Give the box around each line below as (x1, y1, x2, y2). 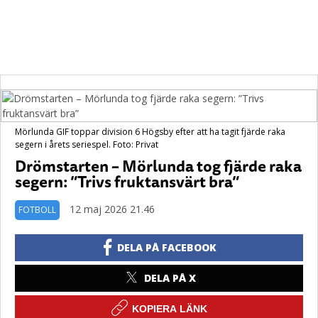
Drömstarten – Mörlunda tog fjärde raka (15, 153, 302, 178)
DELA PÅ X (143, 271, 196, 285)
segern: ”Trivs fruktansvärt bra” (15, 169, 239, 194)
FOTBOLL (18, 204, 56, 216)
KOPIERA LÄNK (132, 303, 207, 314)
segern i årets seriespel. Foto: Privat (15, 138, 158, 150)
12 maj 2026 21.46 (70, 202, 155, 216)
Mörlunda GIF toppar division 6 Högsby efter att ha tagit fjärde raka (15, 126, 285, 138)
